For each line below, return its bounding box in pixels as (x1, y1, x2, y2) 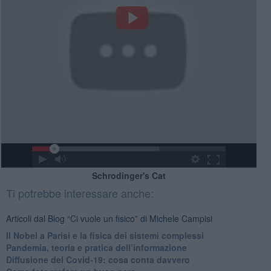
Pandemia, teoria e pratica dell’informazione (5, 241, 187, 254)
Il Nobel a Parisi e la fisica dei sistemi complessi (5, 229, 204, 242)
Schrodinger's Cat (91, 169, 166, 182)
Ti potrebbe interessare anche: (5, 185, 154, 201)
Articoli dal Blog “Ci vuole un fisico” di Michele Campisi (5, 212, 212, 225)
